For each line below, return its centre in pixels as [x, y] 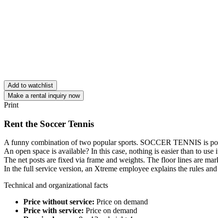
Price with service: [54, 211]
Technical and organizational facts [56, 185]
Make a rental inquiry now [44, 95]
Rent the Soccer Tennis [49, 124]
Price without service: [60, 202]
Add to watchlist [30, 85]
